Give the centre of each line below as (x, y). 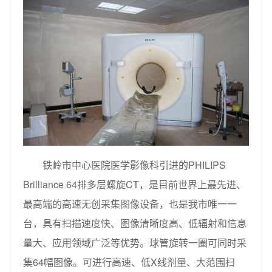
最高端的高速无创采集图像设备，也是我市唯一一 (130, 203)
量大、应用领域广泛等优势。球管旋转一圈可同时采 (135, 242)
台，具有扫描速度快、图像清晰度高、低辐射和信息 (135, 223)
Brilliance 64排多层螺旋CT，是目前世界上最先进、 (134, 184)
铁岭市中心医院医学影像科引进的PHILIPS (134, 165)
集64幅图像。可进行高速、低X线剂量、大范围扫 (129, 262)
